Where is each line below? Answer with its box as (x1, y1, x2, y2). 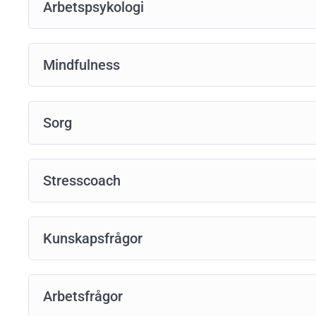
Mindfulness (43, 56, 120, 73)
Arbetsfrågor (43, 287, 123, 305)
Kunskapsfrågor (43, 229, 142, 247)
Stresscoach (43, 171, 121, 189)
